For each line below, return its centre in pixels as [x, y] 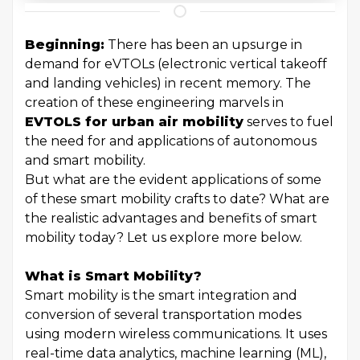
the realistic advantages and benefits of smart [171, 219]
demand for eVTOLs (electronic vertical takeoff [176, 64]
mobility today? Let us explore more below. [164, 238]
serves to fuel [290, 122]
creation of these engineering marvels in [154, 103]
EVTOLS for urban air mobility [134, 122]
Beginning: [65, 45]
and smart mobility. [85, 161]
